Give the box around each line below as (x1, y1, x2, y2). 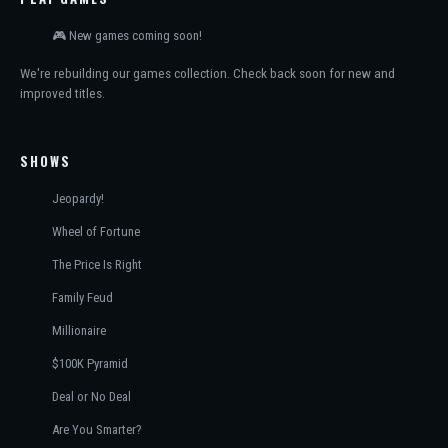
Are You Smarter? (52, 422, 142, 437)
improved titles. (20, 85, 105, 101)
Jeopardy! (52, 191, 104, 206)
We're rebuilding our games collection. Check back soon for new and (20, 65, 395, 81)
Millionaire (52, 323, 106, 338)
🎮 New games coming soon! (52, 28, 202, 43)
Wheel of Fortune (52, 224, 140, 239)
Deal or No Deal (52, 389, 131, 404)
